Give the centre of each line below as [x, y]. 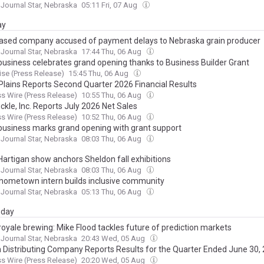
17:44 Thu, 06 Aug [112, 52]
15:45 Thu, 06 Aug [99, 73]
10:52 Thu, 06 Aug [112, 117]
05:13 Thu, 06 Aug [112, 192]
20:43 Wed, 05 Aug [114, 238]
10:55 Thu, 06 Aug [112, 95]
